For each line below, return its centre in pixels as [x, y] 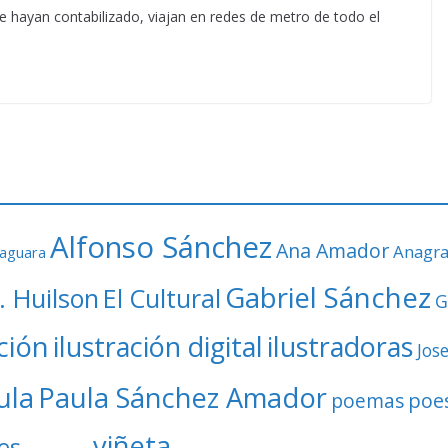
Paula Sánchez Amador [182, 397]
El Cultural [162, 298]
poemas [367, 401]
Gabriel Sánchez [328, 297]
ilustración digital [158, 346]
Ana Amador [332, 250]
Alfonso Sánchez [161, 247]
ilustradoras [340, 346]
